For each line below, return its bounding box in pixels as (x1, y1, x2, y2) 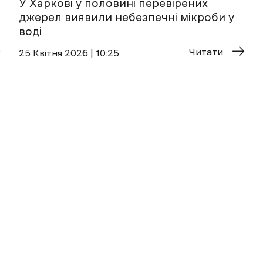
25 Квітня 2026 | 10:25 (19, 48, 119, 58)
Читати (189, 46, 223, 56)
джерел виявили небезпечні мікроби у (19, 11, 234, 23)
